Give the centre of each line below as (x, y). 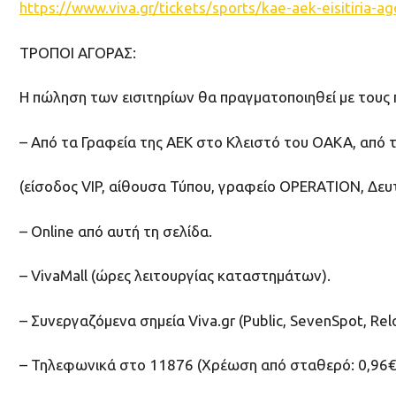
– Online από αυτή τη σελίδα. (116, 231)
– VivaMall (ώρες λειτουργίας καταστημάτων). (175, 276)
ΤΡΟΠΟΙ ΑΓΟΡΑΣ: (78, 52)
